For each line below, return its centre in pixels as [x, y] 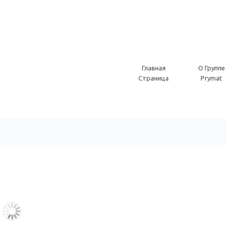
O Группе [211, 68]
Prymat [211, 78]
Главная [154, 68]
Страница [154, 78]
